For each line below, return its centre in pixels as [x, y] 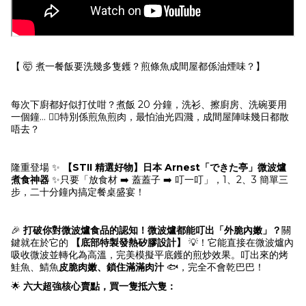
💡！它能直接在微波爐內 [240, 242]
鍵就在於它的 [41, 242]
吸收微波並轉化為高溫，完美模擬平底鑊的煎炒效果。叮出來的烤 [150, 255]
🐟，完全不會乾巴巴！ [214, 267]
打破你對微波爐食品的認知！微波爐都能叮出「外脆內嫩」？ [152, 230]
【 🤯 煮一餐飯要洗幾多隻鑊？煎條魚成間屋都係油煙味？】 [138, 66]
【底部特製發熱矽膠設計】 [128, 242]
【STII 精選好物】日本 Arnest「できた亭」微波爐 [175, 167]
